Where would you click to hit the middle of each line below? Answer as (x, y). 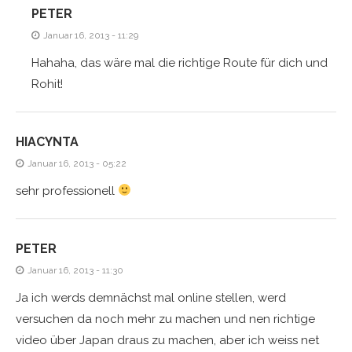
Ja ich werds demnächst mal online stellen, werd (151, 297)
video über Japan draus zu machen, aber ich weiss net (167, 340)
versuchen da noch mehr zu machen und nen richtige (165, 319)
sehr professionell (67, 191)
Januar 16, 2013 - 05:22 (77, 163)
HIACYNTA (47, 141)
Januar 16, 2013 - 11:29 (91, 35)
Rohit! (47, 84)
